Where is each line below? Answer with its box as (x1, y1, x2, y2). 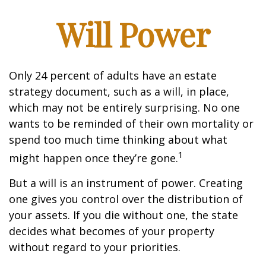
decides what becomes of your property (9, 224, 214, 238)
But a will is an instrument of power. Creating (9, 176, 243, 190)
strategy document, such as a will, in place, (9, 84, 229, 99)
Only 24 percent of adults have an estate (9, 68, 217, 83)
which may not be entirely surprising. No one (9, 100, 240, 115)
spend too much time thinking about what (9, 132, 227, 147)
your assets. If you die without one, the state (9, 208, 238, 222)
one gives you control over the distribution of (9, 192, 243, 206)
